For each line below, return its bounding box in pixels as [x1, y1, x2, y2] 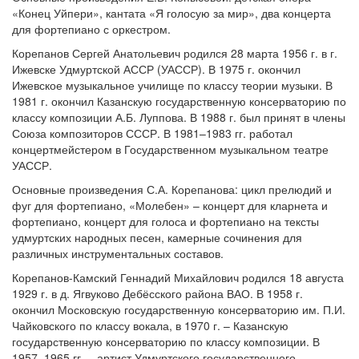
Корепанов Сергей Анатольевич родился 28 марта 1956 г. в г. [12, 45, 337, 61]
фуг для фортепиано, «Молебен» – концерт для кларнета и [12, 197, 328, 213]
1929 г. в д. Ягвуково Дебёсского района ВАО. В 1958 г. [12, 285, 303, 301]
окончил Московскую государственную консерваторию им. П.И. [12, 301, 345, 317]
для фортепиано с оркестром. [12, 21, 171, 37]
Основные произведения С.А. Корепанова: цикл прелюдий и [12, 181, 332, 197]
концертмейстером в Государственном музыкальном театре [12, 141, 329, 157]
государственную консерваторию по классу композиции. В [12, 333, 320, 349]
